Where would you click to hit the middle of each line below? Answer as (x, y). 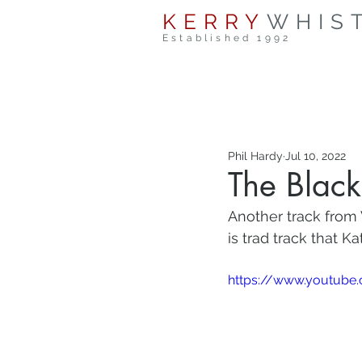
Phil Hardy (255, 156)
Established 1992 (227, 38)
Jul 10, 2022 (316, 156)
